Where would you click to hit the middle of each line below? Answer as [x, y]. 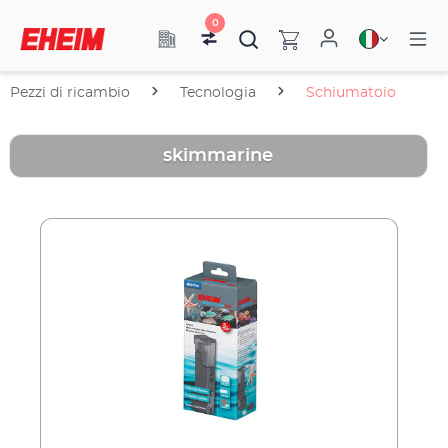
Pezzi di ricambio [70, 93]
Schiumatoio [351, 93]
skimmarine [218, 155]
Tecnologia [218, 93]
